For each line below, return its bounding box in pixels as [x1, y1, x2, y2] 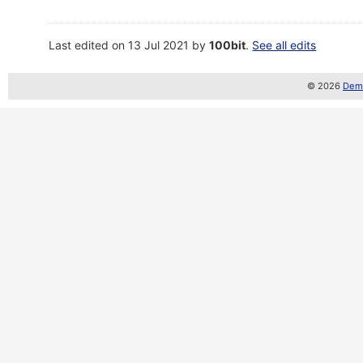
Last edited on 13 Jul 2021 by [49, 38, 210, 53]
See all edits [252, 38, 317, 53]
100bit [209, 38, 246, 53]
